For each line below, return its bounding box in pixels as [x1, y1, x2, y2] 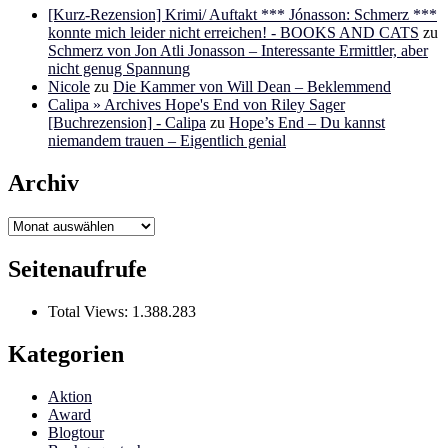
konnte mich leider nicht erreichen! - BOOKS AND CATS [48, 24, 419, 42]
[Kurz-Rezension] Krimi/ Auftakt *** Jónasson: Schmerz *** [48, 6, 437, 24]
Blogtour [48, 423, 104, 441]
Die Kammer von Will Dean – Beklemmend [113, 78, 391, 96]
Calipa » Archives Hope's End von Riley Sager [48, 96, 345, 114]
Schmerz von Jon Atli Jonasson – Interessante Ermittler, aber [48, 42, 428, 60]
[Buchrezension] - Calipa [48, 114, 206, 132]
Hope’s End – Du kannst [229, 114, 385, 132]
